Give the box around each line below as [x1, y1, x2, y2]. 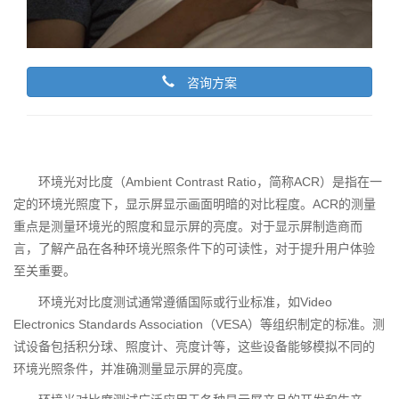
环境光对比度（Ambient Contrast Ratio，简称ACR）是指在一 [38, 174, 382, 189]
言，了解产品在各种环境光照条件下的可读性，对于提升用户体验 [13, 240, 375, 256]
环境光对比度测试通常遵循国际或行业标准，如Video [38, 294, 332, 309]
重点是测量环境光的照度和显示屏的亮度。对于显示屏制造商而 [13, 218, 362, 233]
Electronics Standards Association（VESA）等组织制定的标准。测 [13, 316, 385, 331]
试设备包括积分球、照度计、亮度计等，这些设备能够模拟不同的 [13, 338, 375, 354]
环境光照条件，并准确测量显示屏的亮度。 [13, 361, 250, 376]
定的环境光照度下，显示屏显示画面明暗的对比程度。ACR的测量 [13, 196, 376, 211]
